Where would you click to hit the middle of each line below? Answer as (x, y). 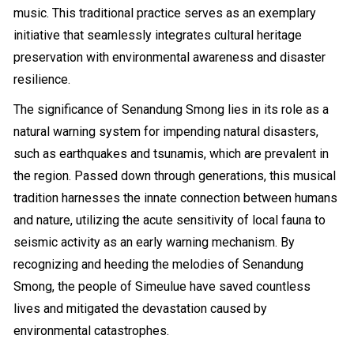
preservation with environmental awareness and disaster (170, 57)
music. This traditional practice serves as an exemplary (165, 13)
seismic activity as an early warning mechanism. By (154, 242)
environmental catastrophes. (92, 331)
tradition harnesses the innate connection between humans (176, 198)
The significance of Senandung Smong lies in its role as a (171, 109)
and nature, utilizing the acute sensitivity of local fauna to (170, 220)
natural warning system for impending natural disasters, (166, 132)
